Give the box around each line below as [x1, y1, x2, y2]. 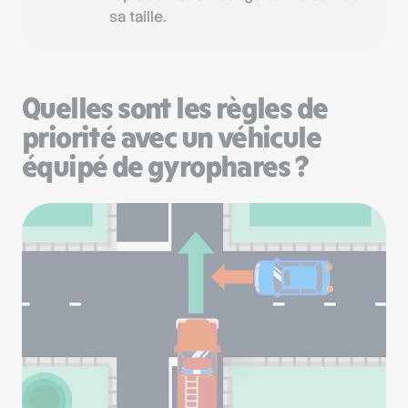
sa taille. [109, 6, 166, 26]
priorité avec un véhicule [22, 118, 321, 155]
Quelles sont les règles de [22, 89, 328, 126]
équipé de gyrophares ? [22, 148, 309, 184]
